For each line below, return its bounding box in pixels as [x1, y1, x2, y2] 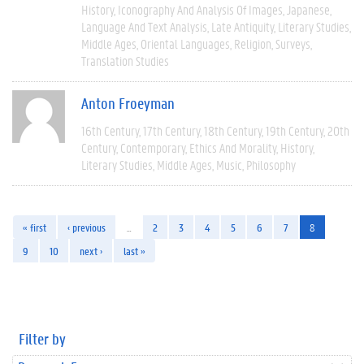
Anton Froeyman [81, 93, 175, 113]
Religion [234, 34, 271, 52]
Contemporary [120, 138, 185, 156]
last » [123, 243, 145, 258]
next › [80, 243, 102, 258]
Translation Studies [81, 51, 169, 69]
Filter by [19, 328, 66, 349]
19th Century [266, 121, 323, 139]
